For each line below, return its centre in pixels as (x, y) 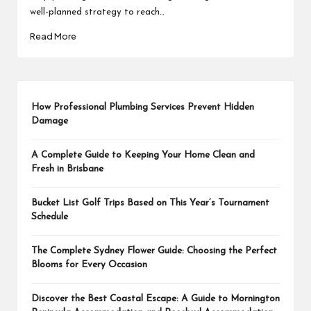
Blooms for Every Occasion (89, 264)
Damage (50, 121)
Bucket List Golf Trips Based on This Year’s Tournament (150, 203)
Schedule (50, 217)
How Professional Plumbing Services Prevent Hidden (143, 107)
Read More (53, 36)
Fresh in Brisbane (67, 169)
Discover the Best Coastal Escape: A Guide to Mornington (155, 299)
